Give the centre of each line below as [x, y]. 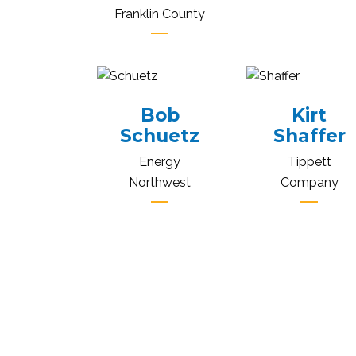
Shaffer [309, 135]
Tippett [309, 161]
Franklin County [160, 14]
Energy [160, 161]
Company [309, 182]
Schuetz [160, 135]
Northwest [160, 182]
